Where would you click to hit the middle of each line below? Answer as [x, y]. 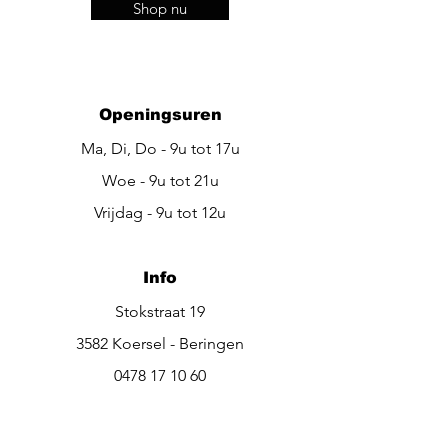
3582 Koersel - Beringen [160, 343]
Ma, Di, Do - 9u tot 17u [160, 148]
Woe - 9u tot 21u [160, 180]
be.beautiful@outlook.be [160, 407]
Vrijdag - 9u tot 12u [160, 212]
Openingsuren [160, 114]
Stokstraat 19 [160, 311]
